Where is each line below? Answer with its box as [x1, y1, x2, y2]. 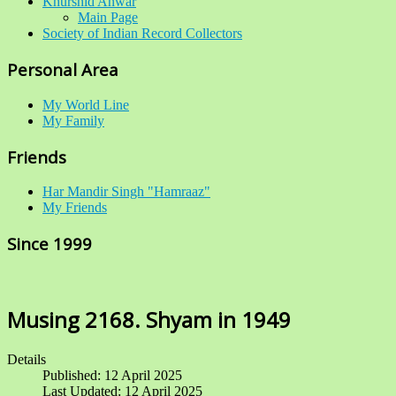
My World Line [42, 96, 129, 112]
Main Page [78, 10, 138, 26]
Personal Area [7, 58, 118, 81]
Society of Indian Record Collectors [42, 26, 242, 42]
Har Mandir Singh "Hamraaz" [42, 184, 210, 200]
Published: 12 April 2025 [42, 367, 182, 383]
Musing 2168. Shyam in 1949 [7, 304, 291, 334]
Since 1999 [7, 232, 92, 255]
